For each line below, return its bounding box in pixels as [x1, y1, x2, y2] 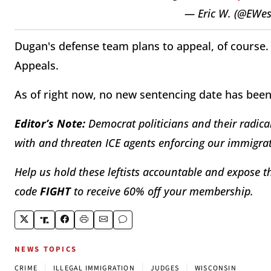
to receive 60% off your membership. [71, 184, 253, 199]
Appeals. [15, 58, 59, 73]
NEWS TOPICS [15, 244, 77, 255]
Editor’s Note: [15, 116, 85, 131]
